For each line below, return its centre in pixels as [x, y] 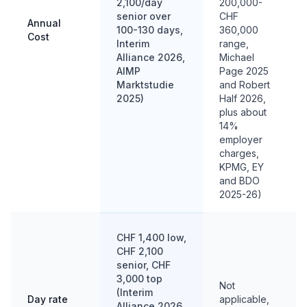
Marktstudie [145, 85]
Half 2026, [243, 98]
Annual [44, 23]
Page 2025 [244, 71]
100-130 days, [150, 30]
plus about [243, 112]
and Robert [245, 85]
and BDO [240, 181]
